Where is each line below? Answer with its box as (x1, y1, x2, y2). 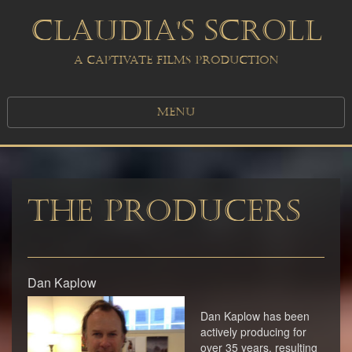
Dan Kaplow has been (200, 308, 310, 324)
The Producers (27, 193, 300, 229)
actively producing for (200, 324, 306, 339)
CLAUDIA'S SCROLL (30, 14, 322, 48)
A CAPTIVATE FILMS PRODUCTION (73, 53, 279, 67)
